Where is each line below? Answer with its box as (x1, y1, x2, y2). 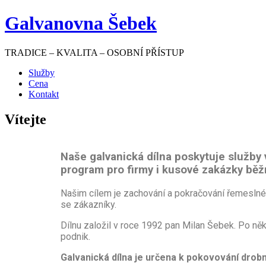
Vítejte (5, 111, 46, 127)
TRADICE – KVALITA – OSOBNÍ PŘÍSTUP (5, 47, 184, 58)
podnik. (61, 231, 90, 243)
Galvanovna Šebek (5, 12, 157, 34)
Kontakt (28, 88, 59, 99)
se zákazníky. (61, 199, 116, 211)
